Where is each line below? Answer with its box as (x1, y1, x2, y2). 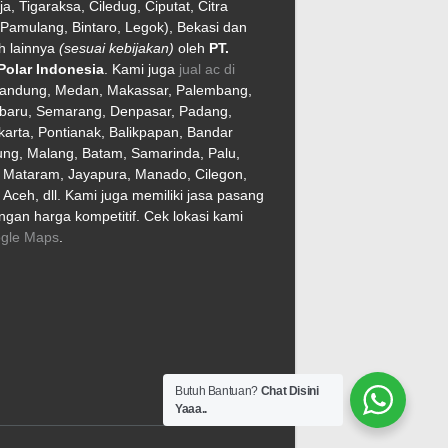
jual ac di (179, 61, 235, 77)
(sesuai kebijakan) (59, 40, 174, 56)
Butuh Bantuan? (175, 384, 261, 398)
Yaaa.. (175, 402, 207, 416)
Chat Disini (260, 384, 319, 398)
